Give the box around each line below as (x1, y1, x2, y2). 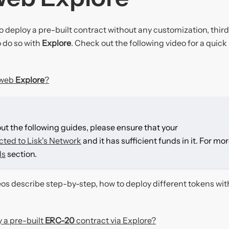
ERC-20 (45, 215, 75, 226)
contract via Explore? (75, 215, 156, 226)
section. (6, 149, 37, 159)
